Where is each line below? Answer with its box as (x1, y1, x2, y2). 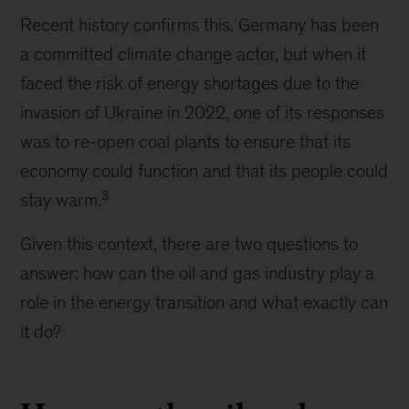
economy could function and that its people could (20, 161, 389, 181)
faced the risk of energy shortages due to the (20, 73, 360, 93)
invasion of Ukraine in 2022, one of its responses (20, 102, 385, 122)
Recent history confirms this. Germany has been (20, 15, 380, 35)
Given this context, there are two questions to (20, 234, 359, 254)
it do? (20, 321, 62, 341)
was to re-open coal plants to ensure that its (20, 131, 351, 152)
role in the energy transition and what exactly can (20, 292, 389, 312)
